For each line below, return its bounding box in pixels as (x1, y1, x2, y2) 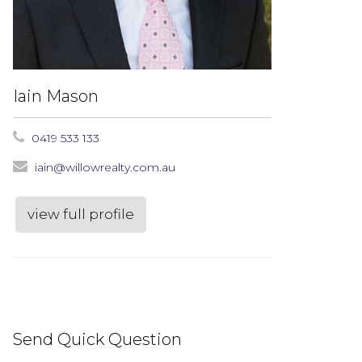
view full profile (27, 205, 134, 222)
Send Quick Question (13, 329, 182, 349)
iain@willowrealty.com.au (35, 159, 175, 175)
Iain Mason (13, 86, 99, 106)
